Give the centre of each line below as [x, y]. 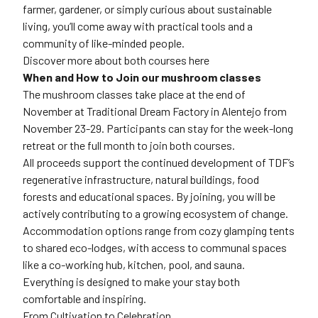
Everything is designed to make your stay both [131, 282]
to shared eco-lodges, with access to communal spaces [155, 248]
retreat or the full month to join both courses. [129, 146]
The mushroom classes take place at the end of [134, 94]
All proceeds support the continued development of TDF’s [159, 163]
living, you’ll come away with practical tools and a [138, 26]
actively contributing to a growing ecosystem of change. [155, 214]
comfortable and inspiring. [84, 299]
